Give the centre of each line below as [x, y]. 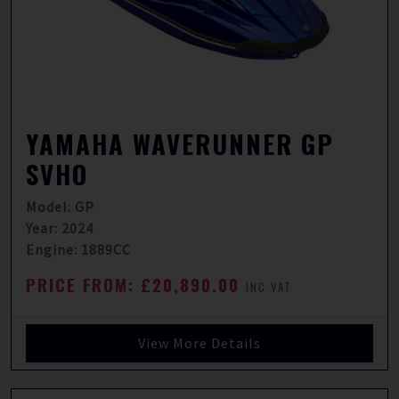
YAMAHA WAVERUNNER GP [180, 143]
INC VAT [269, 287]
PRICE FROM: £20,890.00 [136, 285]
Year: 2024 [60, 228]
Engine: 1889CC [78, 249]
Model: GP [60, 207]
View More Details [199, 343]
